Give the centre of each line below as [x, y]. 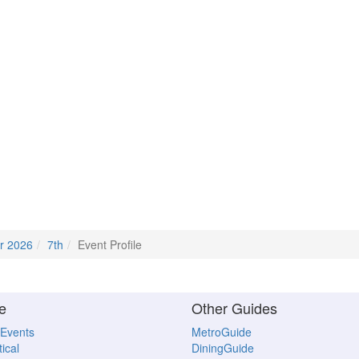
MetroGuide [222, 332]
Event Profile [110, 244]
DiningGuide [223, 348]
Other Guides [234, 308]
